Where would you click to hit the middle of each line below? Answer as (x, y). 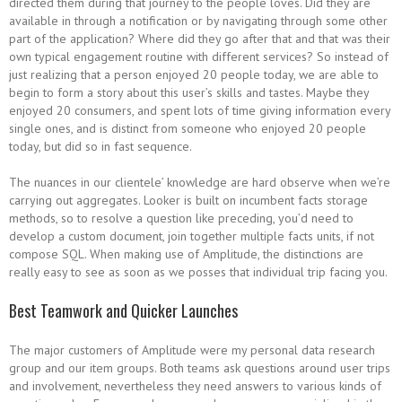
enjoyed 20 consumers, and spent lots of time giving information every (200, 110)
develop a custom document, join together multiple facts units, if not (192, 236)
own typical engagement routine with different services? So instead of (199, 57)
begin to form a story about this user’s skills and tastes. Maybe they (189, 92)
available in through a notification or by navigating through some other (198, 21)
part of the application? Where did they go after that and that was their (200, 39)
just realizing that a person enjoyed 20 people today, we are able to (194, 74)
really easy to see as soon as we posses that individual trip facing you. (198, 272)
